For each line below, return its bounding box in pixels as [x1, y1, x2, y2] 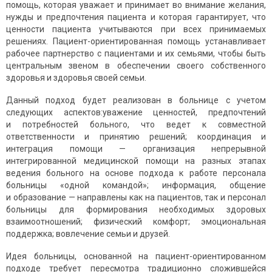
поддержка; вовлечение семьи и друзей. [6, 229, 170, 239]
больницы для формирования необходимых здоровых [6, 205, 266, 215]
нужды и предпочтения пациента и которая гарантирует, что [6, 12, 266, 22]
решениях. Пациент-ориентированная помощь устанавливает [6, 36, 266, 47]
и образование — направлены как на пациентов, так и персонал [6, 192, 266, 203]
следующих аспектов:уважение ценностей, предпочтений [6, 107, 266, 118]
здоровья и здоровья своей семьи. [6, 73, 146, 83]
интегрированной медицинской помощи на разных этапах [6, 156, 266, 166]
